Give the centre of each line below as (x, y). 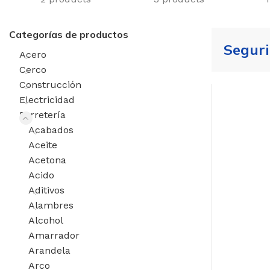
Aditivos (46, 190)
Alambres (51, 205)
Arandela (49, 250)
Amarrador (54, 235)
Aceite (43, 145)
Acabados (51, 130)
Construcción (50, 84)
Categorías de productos (69, 34)
